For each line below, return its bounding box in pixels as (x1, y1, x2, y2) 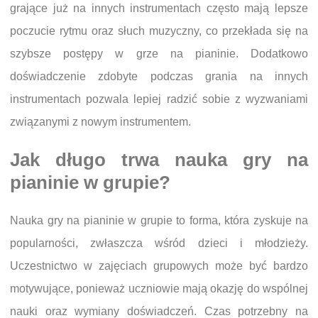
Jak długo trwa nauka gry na (10, 150, 308, 170)
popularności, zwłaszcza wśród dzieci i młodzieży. (10, 236, 308, 249)
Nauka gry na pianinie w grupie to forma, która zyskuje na (10, 214, 308, 226)
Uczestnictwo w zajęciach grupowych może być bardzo (10, 259, 308, 272)
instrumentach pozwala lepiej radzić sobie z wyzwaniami (10, 93, 308, 106)
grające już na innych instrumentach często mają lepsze (10, 2, 308, 15)
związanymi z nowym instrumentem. (10, 116, 191, 128)
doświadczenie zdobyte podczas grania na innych (10, 70, 308, 83)
